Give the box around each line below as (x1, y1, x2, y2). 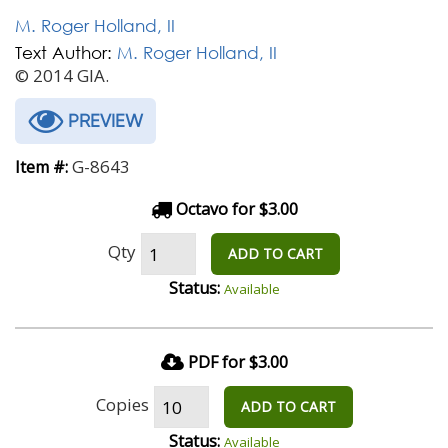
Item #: (15, 156, 68, 178)
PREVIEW (63, 110, 143, 131)
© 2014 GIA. (15, 64, 109, 87)
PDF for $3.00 (187, 351, 288, 373)
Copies (95, 392, 149, 416)
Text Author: (15, 42, 112, 63)
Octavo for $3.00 (171, 198, 298, 220)
